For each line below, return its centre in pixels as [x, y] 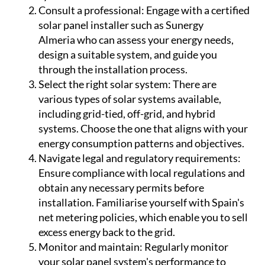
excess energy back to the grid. [107, 232]
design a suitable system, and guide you [128, 55]
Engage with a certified [197, 10]
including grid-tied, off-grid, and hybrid [127, 114]
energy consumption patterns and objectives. [141, 143]
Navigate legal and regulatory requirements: [140, 158]
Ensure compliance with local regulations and [142, 173]
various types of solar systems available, [130, 99]
